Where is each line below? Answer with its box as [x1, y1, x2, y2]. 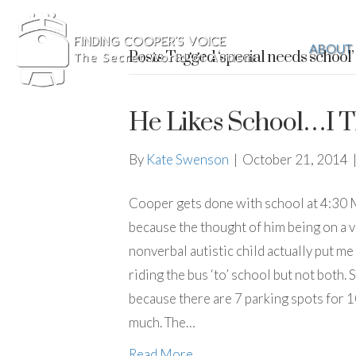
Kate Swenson [146, 151, 229, 168]
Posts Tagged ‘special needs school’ [129, 48, 354, 68]
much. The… [129, 314, 195, 331]
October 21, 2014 [242, 151, 348, 168]
